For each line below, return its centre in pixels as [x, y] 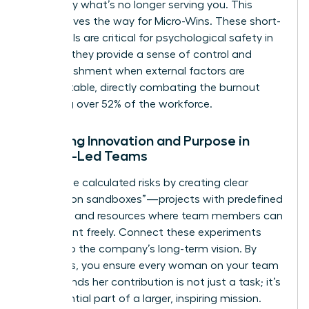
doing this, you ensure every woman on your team [152, 266]
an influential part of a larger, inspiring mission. [143, 299]
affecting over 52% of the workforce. [119, 104]
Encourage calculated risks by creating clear [137, 183]
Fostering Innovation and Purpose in [138, 141]
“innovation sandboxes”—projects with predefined [154, 200]
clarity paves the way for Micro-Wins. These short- [153, 22]
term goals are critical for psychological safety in [149, 38]
